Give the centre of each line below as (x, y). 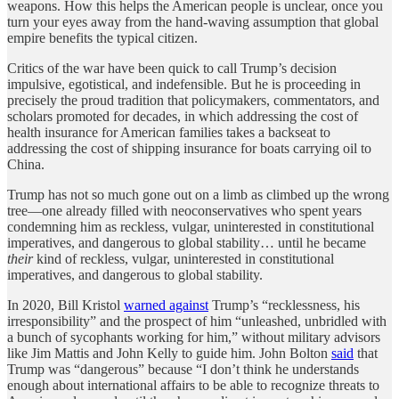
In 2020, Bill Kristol (65, 305)
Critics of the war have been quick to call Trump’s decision (172, 68)
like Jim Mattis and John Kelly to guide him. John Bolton (169, 353)
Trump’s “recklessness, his (284, 305)
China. (26, 164)
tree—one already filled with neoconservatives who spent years (184, 210)
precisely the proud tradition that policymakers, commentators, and (193, 100)
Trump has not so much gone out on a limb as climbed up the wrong (198, 194)
